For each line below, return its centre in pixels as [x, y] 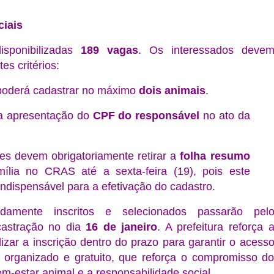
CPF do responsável [146, 116]
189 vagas [109, 50]
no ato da [225, 116]
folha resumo [215, 156]
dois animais [172, 91]
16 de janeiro [122, 227]
